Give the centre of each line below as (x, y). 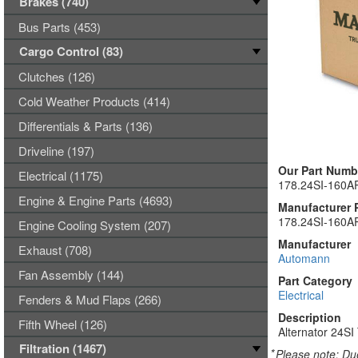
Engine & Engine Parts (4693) (95, 200)
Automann (304, 258)
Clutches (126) (57, 76)
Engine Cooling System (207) (95, 225)
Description (309, 317)
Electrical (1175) (61, 175)
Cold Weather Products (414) (94, 101)
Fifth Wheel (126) (63, 324)
